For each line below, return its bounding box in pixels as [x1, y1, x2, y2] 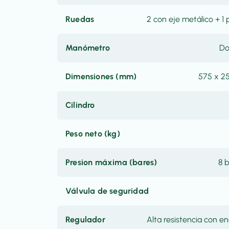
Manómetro [65, 43, 110, 53]
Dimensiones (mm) [65, 72, 137, 81]
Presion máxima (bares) [65, 157, 157, 167]
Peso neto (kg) [65, 129, 120, 139]
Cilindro [65, 100, 95, 110]
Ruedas [65, 14, 95, 24]
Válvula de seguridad [65, 186, 149, 196]
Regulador [65, 215, 105, 224]
